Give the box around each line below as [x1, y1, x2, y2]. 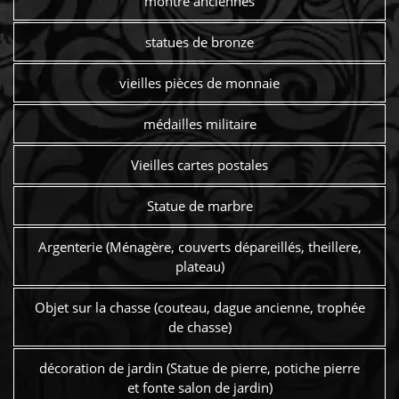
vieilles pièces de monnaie [119, 73, 280, 92]
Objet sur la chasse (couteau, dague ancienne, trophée [34, 298, 365, 317]
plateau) [175, 257, 224, 276]
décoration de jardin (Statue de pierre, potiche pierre [39, 359, 360, 378]
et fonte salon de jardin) [126, 379, 273, 397]
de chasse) [167, 318, 232, 337]
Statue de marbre [146, 197, 253, 216]
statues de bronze [145, 32, 254, 51]
